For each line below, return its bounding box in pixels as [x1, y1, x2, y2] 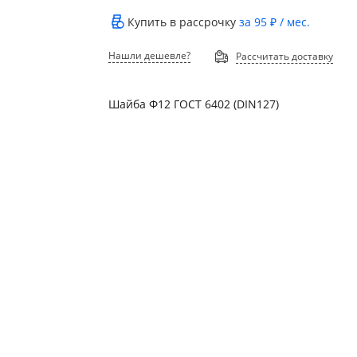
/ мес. [277, 14, 311, 30]
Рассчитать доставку [236, 49, 334, 64]
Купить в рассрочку [127, 14, 240, 30]
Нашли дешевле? [108, 48, 191, 62]
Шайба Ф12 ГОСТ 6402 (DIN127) [108, 96, 280, 112]
